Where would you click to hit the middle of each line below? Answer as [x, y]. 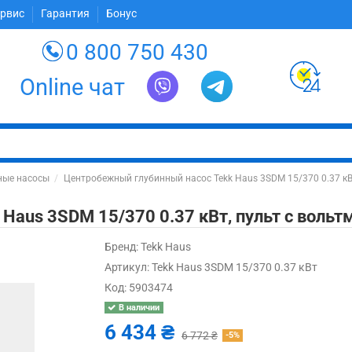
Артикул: [127, 267]
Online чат [73, 87]
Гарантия [67, 14]
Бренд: [122, 247]
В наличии [138, 307]
